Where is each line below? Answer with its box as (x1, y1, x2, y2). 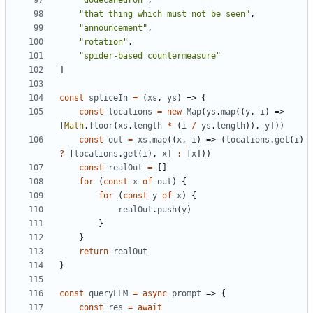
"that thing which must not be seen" (79, 9, 250, 20)
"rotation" (79, 37, 128, 48)
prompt (172, 289, 201, 299)
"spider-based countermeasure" (79, 51, 221, 61)
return (79, 247, 108, 257)
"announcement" (79, 23, 147, 34)
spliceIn (89, 93, 128, 103)
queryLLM (89, 289, 128, 299)
